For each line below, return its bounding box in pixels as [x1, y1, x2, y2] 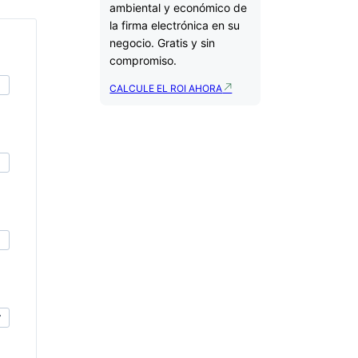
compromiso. [109, 53, 177, 67]
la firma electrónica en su [109, 18, 241, 32]
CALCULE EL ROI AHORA [109, 82, 223, 94]
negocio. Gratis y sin [109, 35, 216, 50]
